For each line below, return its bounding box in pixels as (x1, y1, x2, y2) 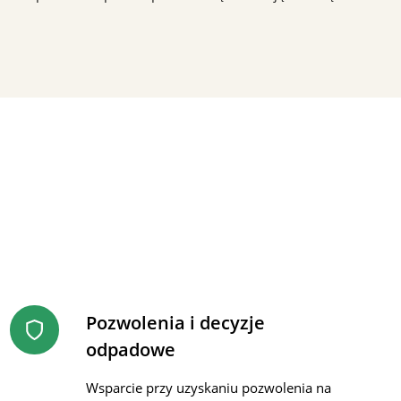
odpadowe (85, 337, 175, 362)
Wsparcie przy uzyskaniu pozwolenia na (85, 379, 331, 397)
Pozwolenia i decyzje (85, 311, 265, 335)
